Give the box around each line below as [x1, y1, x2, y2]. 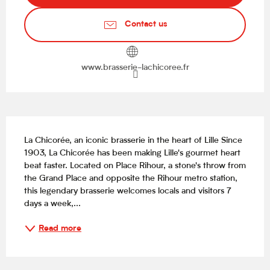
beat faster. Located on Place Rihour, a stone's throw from [24, 162, 246, 171]
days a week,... [24, 199, 81, 209]
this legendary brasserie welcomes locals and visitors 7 [24, 187, 231, 196]
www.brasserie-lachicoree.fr [81, 63, 189, 73]
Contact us [124, 20, 168, 30]
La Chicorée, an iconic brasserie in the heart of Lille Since [24, 136, 242, 146]
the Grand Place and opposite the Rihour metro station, [24, 174, 237, 184]
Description [6, 119, 71, 131]
